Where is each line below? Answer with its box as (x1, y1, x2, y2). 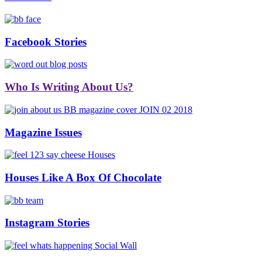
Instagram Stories (5, 216, 89, 229)
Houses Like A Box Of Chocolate (5, 171, 161, 184)
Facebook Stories (5, 35, 87, 48)
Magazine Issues (5, 126, 82, 139)
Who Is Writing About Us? (5, 81, 133, 94)
